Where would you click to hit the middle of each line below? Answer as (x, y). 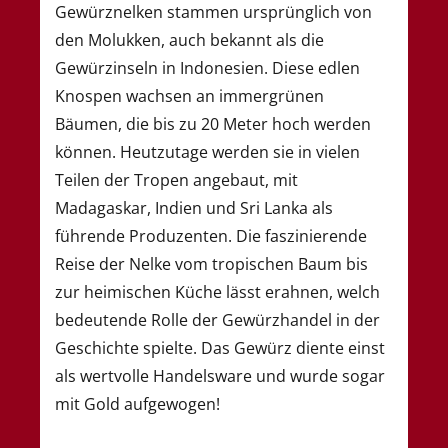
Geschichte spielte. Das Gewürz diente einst (220, 347)
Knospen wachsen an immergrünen (189, 95)
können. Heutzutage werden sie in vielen (207, 151)
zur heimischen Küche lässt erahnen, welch (217, 291)
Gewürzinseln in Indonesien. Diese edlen (207, 67)
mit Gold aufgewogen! (137, 403)
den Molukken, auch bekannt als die (189, 39)
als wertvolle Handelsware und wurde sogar (220, 375)
